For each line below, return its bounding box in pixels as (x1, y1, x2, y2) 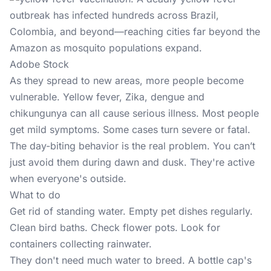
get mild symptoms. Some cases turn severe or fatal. (10, 123, 250, 135)
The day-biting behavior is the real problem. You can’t (10, 140, 255, 152)
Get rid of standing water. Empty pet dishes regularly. (10, 205, 253, 217)
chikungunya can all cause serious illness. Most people (10, 107, 259, 119)
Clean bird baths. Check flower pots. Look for (10, 221, 220, 233)
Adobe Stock (10, 58, 69, 70)
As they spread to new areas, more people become (10, 74, 244, 87)
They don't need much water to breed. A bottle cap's (10, 254, 252, 266)
